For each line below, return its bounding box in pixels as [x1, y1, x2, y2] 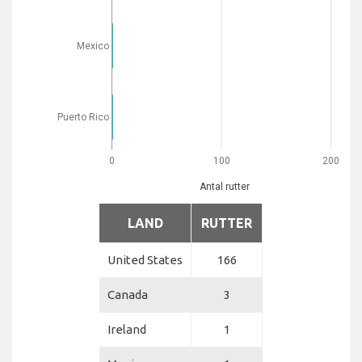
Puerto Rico [57, 111, 109, 123]
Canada [107, 288, 148, 301]
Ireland [107, 322, 146, 336]
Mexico [76, 40, 109, 52]
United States [107, 253, 183, 267]
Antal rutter [200, 180, 250, 192]
